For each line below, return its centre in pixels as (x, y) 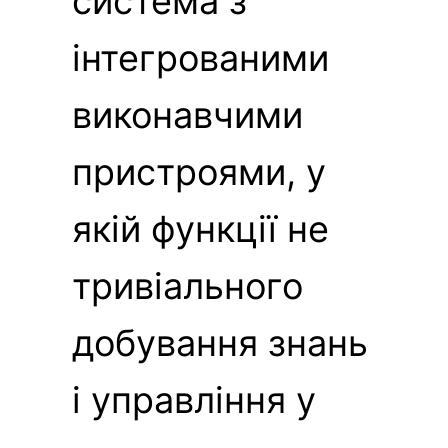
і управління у (194, 399)
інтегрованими (200, 57)
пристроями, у (199, 171)
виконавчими (187, 114)
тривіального (187, 285)
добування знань (220, 342)
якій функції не (200, 228)
